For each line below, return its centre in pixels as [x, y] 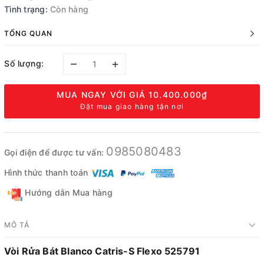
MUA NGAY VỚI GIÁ [103, 95]
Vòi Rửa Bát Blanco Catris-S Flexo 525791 [102, 251]
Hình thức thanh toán [46, 172]
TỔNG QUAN [28, 33]
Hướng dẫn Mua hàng [67, 192]
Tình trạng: [26, 9]
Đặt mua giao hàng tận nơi [132, 106]
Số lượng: [24, 63]
